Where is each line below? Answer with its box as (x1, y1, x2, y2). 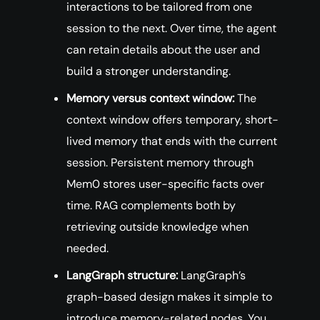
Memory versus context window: (66, 91, 234, 106)
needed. (66, 241, 109, 256)
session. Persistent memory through (66, 155, 254, 171)
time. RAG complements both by (66, 198, 236, 214)
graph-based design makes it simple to (66, 289, 272, 305)
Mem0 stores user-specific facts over (66, 176, 264, 192)
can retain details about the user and (66, 42, 260, 58)
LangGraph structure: (66, 268, 178, 284)
